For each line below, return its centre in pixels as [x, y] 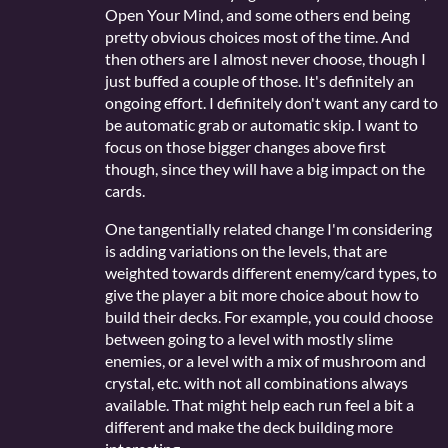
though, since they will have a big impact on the [265, 169]
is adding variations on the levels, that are [246, 251]
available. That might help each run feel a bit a [259, 405]
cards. [125, 191]
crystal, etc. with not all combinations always [256, 383]
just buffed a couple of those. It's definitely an [259, 81]
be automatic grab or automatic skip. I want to [261, 125]
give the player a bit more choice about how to [262, 295]
